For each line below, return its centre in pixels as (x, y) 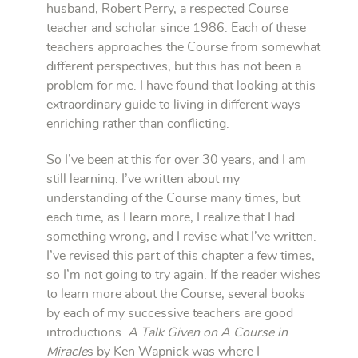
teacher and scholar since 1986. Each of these (176, 28)
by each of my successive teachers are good (170, 313)
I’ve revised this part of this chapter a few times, (181, 255)
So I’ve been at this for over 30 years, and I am (176, 159)
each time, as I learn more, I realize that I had (171, 217)
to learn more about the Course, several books (176, 294)
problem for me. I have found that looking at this (181, 85)
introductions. (87, 332)
